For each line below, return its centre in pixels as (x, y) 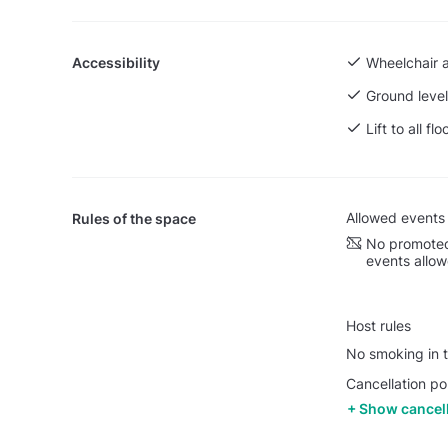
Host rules (378, 325)
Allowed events (395, 218)
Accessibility (116, 63)
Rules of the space (134, 219)
